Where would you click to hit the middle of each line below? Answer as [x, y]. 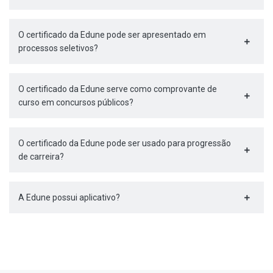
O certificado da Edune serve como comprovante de [118, 89]
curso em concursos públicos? [76, 103]
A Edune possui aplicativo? [69, 198]
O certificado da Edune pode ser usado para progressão [125, 144]
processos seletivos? [58, 48]
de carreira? [41, 157]
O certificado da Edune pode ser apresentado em [112, 35]
